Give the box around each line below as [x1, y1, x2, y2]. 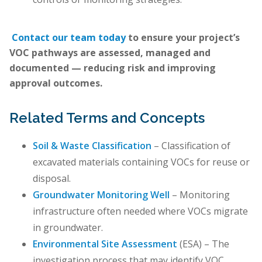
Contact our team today [12, 31, 126, 44]
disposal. [33, 172, 71, 185]
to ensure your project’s [126, 31, 240, 44]
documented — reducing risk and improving [9, 61, 216, 74]
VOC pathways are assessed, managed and [9, 46, 211, 59]
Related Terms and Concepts [9, 109, 205, 126]
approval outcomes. [9, 77, 102, 89]
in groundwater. [33, 221, 103, 234]
